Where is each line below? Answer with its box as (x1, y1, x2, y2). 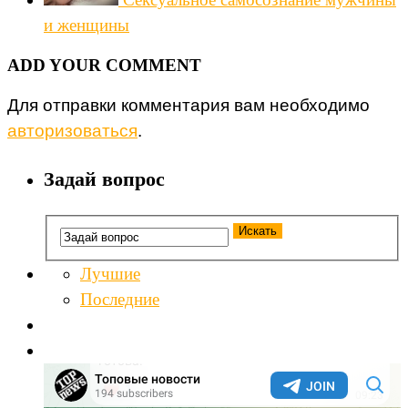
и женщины (44, 15, 129, 35)
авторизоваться (7, 120, 138, 140)
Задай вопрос (44, 168, 165, 191)
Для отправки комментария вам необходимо (7, 95, 370, 115)
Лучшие (80, 263, 140, 283)
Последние (80, 289, 159, 309)
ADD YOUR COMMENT (7, 55, 201, 75)
